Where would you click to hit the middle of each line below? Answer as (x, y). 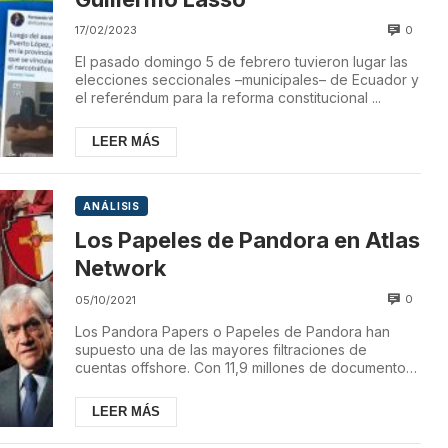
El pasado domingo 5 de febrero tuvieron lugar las (242, 62)
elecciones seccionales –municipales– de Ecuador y (247, 80)
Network (121, 268)
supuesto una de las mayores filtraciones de (221, 349)
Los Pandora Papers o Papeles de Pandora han (233, 331)
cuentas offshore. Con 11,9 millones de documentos (244, 367)
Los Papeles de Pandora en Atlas (248, 240)
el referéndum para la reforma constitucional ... (228, 98)
